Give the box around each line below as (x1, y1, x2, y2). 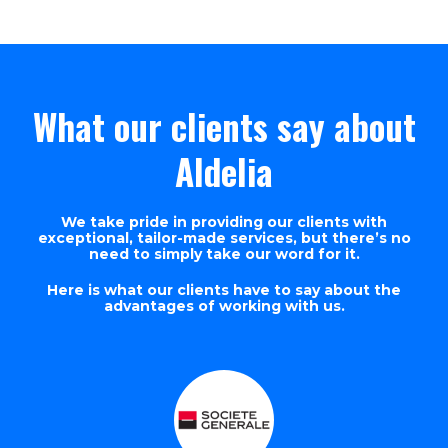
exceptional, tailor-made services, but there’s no (37, 229, 411, 247)
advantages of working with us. (103, 297, 345, 315)
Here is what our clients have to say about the (47, 281, 401, 299)
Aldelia (175, 145, 273, 197)
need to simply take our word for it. (88, 245, 360, 263)
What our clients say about (32, 100, 416, 152)
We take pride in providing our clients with (61, 213, 387, 231)
